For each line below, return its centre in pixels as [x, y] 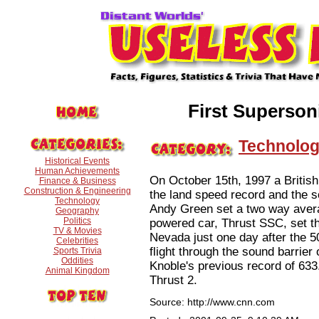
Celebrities [77, 241]
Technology [77, 201]
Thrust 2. [173, 280]
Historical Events [77, 161]
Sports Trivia [77, 251]
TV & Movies [77, 231]
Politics [77, 221]
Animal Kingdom [77, 271]
